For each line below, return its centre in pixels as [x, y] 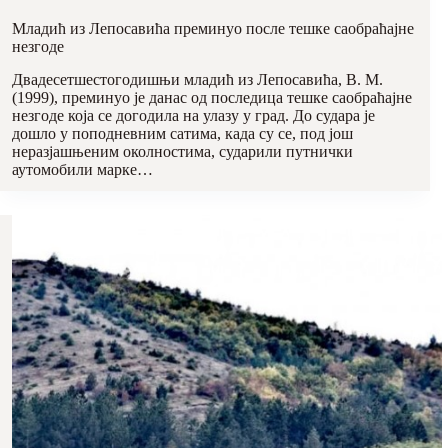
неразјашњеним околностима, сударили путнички [182, 152]
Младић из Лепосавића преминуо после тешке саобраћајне [213, 29]
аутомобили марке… [82, 170]
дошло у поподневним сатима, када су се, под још [182, 134]
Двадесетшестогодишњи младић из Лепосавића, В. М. [197, 80]
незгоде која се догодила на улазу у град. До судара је [193, 116]
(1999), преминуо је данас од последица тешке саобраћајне [212, 98]
